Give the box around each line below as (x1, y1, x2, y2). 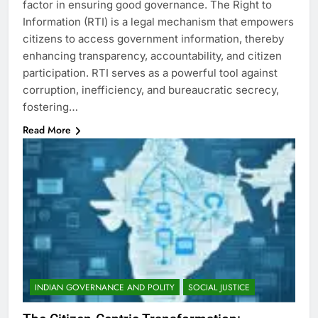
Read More (23, 123, 71, 138)
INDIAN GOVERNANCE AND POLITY (35, 280, 175, 294)
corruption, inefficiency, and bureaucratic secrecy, (23, 83, 279, 97)
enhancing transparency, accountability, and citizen (23, 49, 282, 63)
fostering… (23, 100, 78, 114)
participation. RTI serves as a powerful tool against (23, 66, 278, 80)
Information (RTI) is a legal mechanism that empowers (23, 15, 294, 29)
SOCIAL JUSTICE (188, 280, 250, 294)
